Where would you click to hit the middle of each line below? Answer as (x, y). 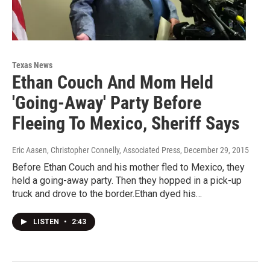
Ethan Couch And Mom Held (113, 83)
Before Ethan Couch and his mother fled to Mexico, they (128, 168)
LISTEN (47, 222)
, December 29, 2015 (215, 150)
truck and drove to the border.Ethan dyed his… (107, 194)
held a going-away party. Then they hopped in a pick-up (127, 181)
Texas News (32, 65)
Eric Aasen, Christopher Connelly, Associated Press (96, 150)
